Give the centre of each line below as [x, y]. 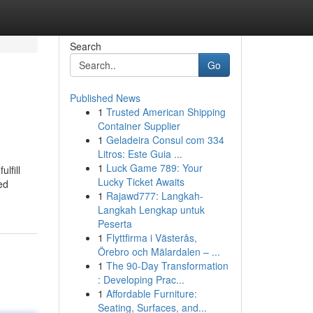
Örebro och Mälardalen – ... [159, 252]
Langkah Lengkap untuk [151, 210]
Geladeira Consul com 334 [165, 140]
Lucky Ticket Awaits [141, 182]
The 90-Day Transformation [167, 265]
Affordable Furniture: [151, 293]
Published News [105, 98]
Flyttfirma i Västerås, [151, 238]
